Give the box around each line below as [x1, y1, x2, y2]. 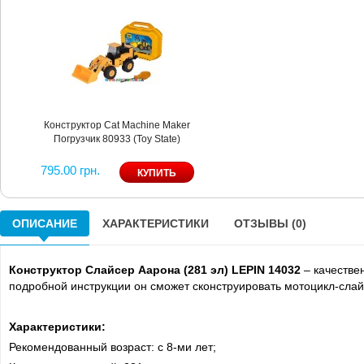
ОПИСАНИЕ [12, 216, 77, 230]
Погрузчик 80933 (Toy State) [54, 132, 181, 145]
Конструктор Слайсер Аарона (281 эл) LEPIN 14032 [9, 262, 304, 276]
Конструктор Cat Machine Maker [44, 119, 191, 131]
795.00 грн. [41, 162, 101, 177]
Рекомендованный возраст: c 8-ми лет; [9, 340, 216, 353]
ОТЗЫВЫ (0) [234, 216, 306, 230]
